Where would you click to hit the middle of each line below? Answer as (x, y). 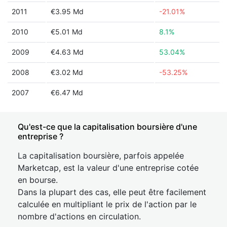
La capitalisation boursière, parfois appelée (101, 156)
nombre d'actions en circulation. (79, 216)
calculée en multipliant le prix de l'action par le (107, 204)
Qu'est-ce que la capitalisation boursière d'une (107, 127)
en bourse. (38, 180)
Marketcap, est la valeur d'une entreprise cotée (108, 168)
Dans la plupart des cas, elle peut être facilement (112, 192)
